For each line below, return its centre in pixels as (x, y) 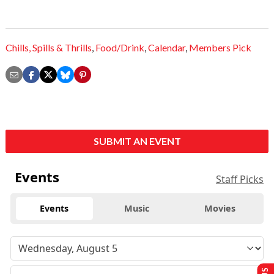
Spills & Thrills (62, 48)
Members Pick (220, 48)
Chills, (18, 48)
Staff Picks (240, 180)
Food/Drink (120, 48)
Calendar (167, 48)
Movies (220, 209)
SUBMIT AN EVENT (137, 141)
